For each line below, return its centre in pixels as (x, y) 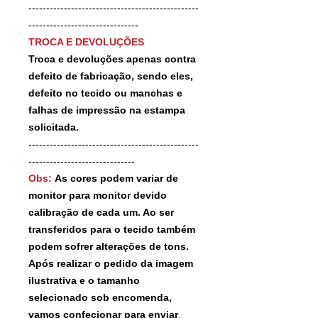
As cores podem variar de (116, 178)
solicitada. (54, 127)
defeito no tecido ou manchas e (105, 93)
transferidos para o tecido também (112, 229)
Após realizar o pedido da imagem (111, 263)
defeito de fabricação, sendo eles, (111, 76)
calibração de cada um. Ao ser (101, 212)
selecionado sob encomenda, (100, 297)
